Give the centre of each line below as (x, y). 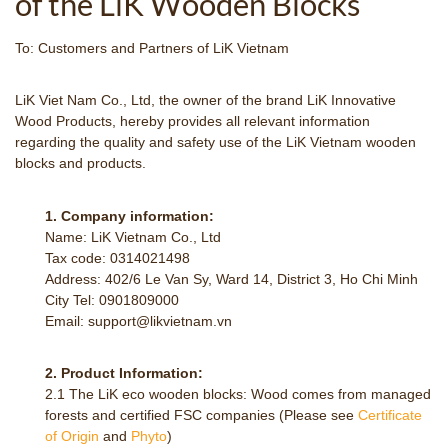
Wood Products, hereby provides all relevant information (192, 121)
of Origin (72, 436)
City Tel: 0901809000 (112, 299)
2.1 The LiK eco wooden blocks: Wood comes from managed (238, 394)
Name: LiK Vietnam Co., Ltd (133, 236)
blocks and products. (80, 163)
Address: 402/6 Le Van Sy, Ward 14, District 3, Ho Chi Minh (231, 278)
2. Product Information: (124, 373)
